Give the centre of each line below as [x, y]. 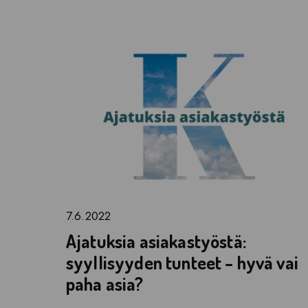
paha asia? [105, 283]
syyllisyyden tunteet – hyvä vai [182, 262]
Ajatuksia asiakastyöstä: [156, 241]
